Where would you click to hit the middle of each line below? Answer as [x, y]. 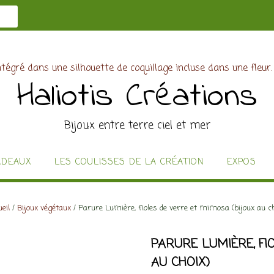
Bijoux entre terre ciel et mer [137, 125]
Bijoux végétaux [44, 208]
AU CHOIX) [180, 263]
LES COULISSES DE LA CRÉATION [129, 162]
